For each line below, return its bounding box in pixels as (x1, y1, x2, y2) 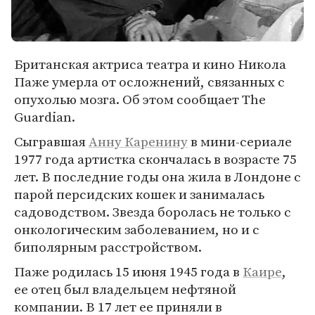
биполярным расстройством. (14, 238, 202, 256)
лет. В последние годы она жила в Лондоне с (14, 167, 301, 186)
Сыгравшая (14, 132, 89, 150)
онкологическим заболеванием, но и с (14, 220, 259, 238)
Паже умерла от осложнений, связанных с (14, 72, 285, 91)
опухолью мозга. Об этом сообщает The (14, 90, 266, 108)
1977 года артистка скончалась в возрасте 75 (14, 150, 297, 168)
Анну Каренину (89, 132, 188, 150)
